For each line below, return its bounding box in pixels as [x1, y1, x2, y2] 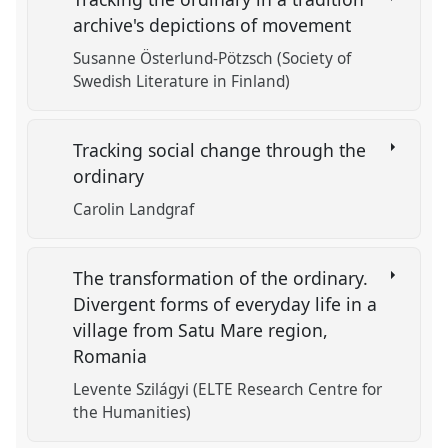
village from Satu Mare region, [73, 317, 329, 342]
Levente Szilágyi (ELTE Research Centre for [73, 378, 383, 400]
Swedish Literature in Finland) [73, 71, 291, 93]
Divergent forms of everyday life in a [73, 291, 378, 316]
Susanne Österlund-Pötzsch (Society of [73, 48, 352, 70]
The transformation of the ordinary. [73, 265, 369, 290]
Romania [73, 343, 153, 368]
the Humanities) [73, 401, 192, 423]
